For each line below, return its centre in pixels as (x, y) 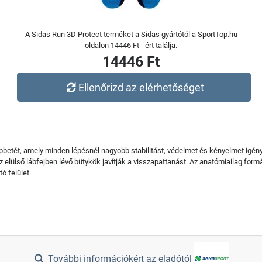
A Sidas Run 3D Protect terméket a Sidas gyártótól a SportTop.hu (131, 34)
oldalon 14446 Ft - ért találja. (131, 45)
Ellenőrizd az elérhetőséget (142, 87)
